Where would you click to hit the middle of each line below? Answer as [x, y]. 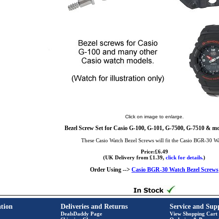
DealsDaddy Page [81, 214]
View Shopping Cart [194, 214]
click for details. [185, 157]
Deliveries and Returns [94, 207]
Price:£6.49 [154, 152]
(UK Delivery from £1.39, [134, 157]
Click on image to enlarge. [154, 117]
